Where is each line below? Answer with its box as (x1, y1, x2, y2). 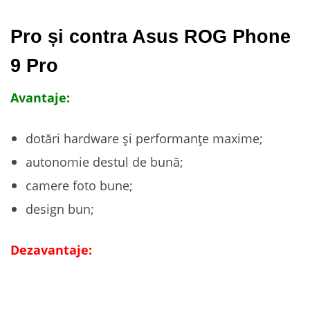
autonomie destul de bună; (26, 153, 183, 170)
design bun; (26, 200, 94, 217)
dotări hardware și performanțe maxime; (26, 129, 263, 147)
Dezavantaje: (10, 241, 92, 258)
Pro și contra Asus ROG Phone (10, 26, 291, 47)
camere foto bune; (26, 176, 133, 194)
